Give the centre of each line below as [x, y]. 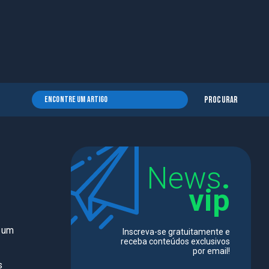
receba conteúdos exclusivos [175, 241]
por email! [211, 251]
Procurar [221, 100]
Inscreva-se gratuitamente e [176, 232]
